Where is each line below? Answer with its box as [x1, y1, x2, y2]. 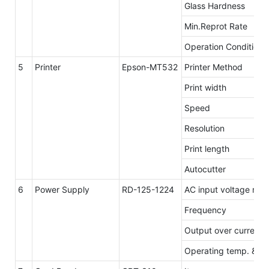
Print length [184, 143, 229, 154]
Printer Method [184, 61, 243, 72]
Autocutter [184, 163, 226, 174]
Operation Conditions [184, 41, 267, 52]
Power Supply [35, 184, 89, 195]
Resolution [184, 122, 225, 133]
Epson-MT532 [122, 61, 178, 72]
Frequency [184, 204, 226, 215]
